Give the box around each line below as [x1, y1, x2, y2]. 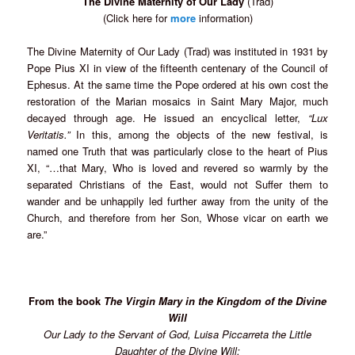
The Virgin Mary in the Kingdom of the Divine [104, 292, 326, 308]
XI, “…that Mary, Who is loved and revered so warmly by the [27, 159, 328, 175]
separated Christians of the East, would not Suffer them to [27, 176, 328, 192]
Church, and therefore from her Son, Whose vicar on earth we [27, 209, 328, 225]
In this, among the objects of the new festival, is [70, 126, 328, 142]
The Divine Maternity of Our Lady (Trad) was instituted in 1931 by [27, 43, 328, 59]
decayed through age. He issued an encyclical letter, [27, 109, 308, 125]
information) [195, 10, 253, 25]
